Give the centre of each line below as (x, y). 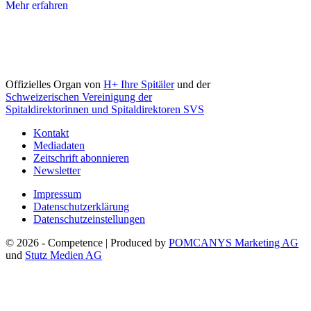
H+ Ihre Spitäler (139, 84)
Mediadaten (59, 145)
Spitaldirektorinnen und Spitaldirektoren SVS (105, 109)
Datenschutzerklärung (81, 206)
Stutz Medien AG (64, 255)
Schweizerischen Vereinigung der (79, 96)
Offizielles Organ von (54, 84)
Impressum (57, 194)
